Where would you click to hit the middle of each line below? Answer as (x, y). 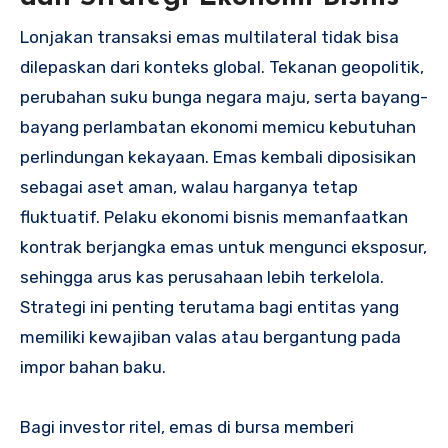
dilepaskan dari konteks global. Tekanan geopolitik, (222, 67)
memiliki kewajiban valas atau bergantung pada (210, 337)
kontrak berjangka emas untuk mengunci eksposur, (223, 247)
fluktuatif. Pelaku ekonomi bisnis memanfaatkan (214, 217)
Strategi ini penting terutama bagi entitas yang (209, 307)
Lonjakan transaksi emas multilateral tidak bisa (209, 37)
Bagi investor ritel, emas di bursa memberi (187, 427)
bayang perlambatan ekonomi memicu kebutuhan (218, 127)
